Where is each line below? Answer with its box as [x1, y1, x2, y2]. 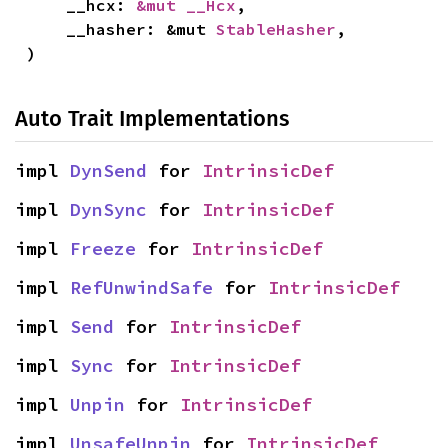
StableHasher [216, 19, 337, 40]
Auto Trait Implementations [15, 105, 289, 133]
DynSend [70, 159, 147, 183]
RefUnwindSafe [70, 276, 213, 300]
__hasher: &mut [66, 19, 217, 40]
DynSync [70, 198, 147, 222]
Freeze [70, 237, 136, 261]
